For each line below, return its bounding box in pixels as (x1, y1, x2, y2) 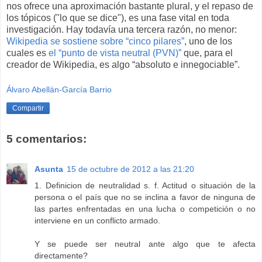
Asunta (35, 164, 63, 174)
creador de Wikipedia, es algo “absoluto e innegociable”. (6, 59, 240, 70)
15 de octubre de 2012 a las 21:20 (67, 164, 194, 174)
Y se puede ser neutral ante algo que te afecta (35, 239, 256, 249)
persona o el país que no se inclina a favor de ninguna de (35, 192, 256, 202)
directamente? (35, 251, 88, 261)
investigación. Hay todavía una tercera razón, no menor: (6, 24, 237, 35)
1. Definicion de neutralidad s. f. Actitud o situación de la (35, 181, 256, 191)
